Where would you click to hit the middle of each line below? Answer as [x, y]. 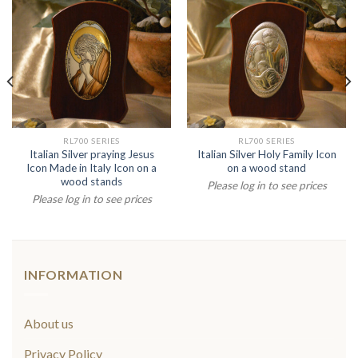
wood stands [91, 182]
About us [49, 323]
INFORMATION [74, 275]
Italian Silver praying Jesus [91, 155]
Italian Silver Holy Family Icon [267, 155]
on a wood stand [267, 168]
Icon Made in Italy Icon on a [91, 168]
